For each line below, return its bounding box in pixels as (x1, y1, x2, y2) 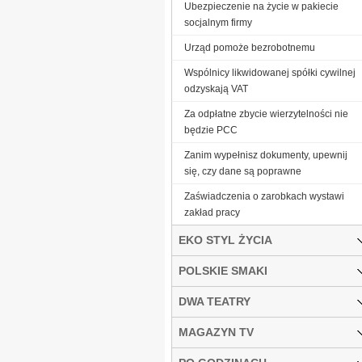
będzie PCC (184, 124, 238, 136)
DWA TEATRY (179, 294, 250, 308)
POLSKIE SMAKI (179, 263, 267, 277)
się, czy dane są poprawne (184, 165, 301, 177)
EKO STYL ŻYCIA (179, 233, 272, 246)
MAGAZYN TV (179, 325, 254, 339)
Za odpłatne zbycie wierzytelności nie (184, 107, 348, 120)
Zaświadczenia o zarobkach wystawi (184, 190, 344, 202)
